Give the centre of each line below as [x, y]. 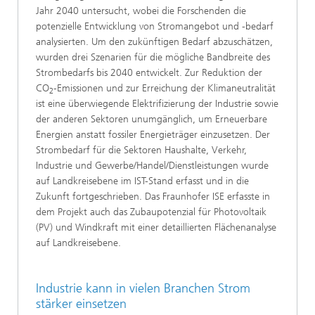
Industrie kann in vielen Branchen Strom [143, 289]
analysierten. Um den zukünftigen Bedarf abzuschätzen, [154, 42]
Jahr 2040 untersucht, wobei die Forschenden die [141, 11]
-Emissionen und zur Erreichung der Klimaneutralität [165, 89]
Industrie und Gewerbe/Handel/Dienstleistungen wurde [152, 166]
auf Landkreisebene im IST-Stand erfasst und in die [142, 181]
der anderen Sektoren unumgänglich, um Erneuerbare [152, 120]
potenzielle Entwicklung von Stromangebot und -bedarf [155, 27]
